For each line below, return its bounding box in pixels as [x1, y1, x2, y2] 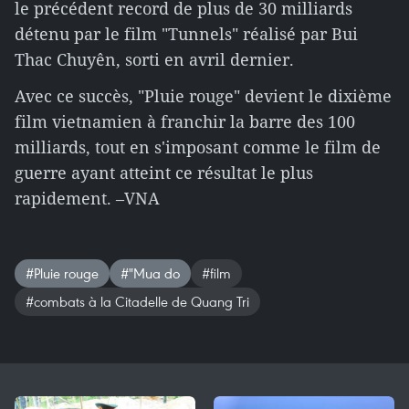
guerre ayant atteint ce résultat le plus [15, 162, 313, 184]
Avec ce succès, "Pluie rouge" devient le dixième [15, 85, 392, 107]
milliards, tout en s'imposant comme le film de [15, 136, 381, 158]
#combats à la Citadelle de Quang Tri [26, 292, 249, 310]
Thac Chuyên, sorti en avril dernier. [15, 48, 294, 70]
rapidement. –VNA [15, 187, 160, 209]
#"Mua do [121, 264, 180, 282]
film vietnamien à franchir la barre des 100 [15, 110, 355, 132]
